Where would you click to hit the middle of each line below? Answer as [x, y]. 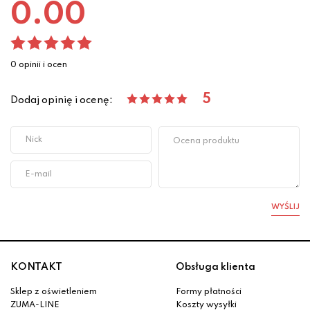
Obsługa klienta [216, 267]
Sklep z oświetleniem [54, 292]
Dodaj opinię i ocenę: [62, 100]
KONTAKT [36, 267]
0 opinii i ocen [39, 65]
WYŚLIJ [285, 207]
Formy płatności [209, 292]
